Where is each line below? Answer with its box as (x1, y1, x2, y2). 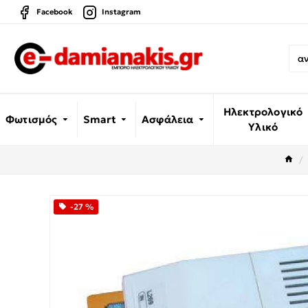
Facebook (36, 7, 72, 16)
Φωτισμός (5, 113, 58, 126)
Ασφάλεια (142, 113, 194, 126)
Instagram (102, 7, 141, 16)
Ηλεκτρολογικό (223, 105, 303, 118)
